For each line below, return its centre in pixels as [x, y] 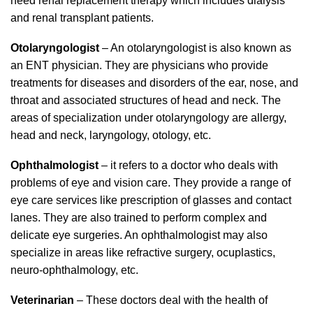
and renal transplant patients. [82, 18]
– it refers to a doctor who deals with [190, 165]
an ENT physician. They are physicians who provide [139, 65]
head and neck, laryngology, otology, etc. [111, 135]
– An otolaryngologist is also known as [195, 48]
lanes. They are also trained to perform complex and [139, 218]
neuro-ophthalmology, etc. [74, 270]
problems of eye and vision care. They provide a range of [151, 183]
